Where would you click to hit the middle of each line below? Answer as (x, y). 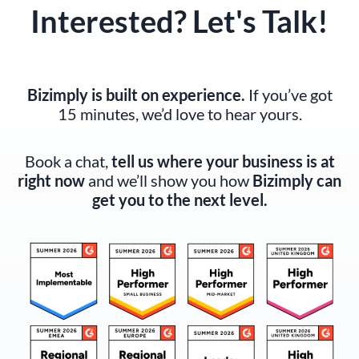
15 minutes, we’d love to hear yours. (179, 113)
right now (51, 180)
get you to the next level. (179, 199)
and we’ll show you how (169, 180)
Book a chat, (68, 161)
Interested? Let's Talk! (179, 20)
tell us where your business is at (223, 161)
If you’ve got (288, 94)
